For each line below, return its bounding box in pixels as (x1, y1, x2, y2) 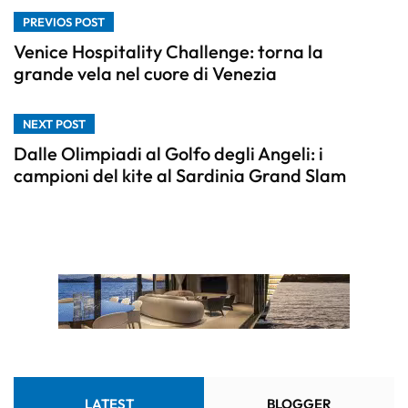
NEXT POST (23, 117, 86, 132)
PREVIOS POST (23, 15, 105, 30)
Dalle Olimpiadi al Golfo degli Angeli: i (14, 142, 323, 166)
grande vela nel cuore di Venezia (14, 62, 277, 86)
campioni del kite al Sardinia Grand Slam (14, 164, 346, 188)
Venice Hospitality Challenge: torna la (14, 40, 323, 64)
